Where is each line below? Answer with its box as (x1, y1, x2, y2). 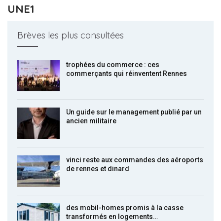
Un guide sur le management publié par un (66, 108, 202, 116)
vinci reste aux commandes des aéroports (66, 155, 203, 164)
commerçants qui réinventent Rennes (66, 69, 187, 77)
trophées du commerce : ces (66, 60, 159, 69)
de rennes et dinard (66, 164, 129, 173)
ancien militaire (66, 117, 116, 125)
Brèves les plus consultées (17, 29, 124, 41)
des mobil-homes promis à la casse (66, 203, 184, 212)
